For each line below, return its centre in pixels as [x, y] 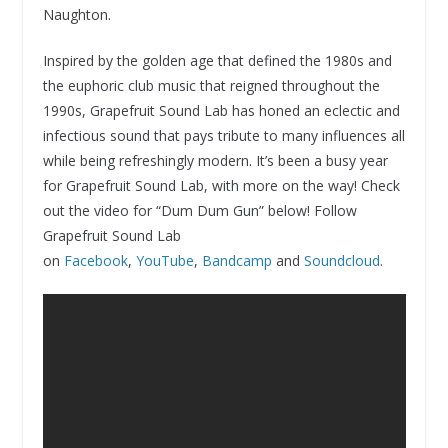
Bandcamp [236, 260]
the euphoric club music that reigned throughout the [211, 85]
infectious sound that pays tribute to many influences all [223, 135]
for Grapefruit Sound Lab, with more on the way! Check [221, 185]
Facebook [95, 260]
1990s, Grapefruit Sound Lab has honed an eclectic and [221, 110]
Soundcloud [341, 260]
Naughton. [76, 14]
